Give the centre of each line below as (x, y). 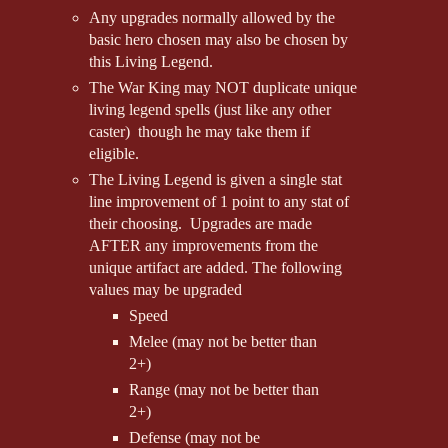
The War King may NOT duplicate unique (223, 88)
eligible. (114, 154)
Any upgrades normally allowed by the (212, 18)
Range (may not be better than (223, 390)
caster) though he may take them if (200, 132)
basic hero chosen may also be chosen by (219, 40)
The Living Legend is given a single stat (216, 180)
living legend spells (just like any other (210, 110)
